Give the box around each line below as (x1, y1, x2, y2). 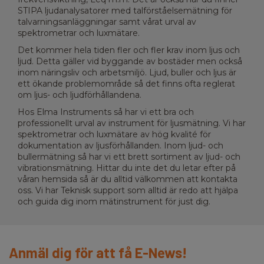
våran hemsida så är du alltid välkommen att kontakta (18, 174, 237, 184)
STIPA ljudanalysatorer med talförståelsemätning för (18, 5, 232, 16)
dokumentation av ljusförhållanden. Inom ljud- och (18, 140, 223, 151)
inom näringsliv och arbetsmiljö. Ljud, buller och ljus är (18, 67, 236, 78)
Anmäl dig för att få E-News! (9, 244, 187, 261)
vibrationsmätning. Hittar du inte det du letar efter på (18, 163, 236, 173)
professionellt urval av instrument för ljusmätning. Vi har (18, 118, 246, 128)
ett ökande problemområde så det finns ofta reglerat (18, 78, 235, 89)
